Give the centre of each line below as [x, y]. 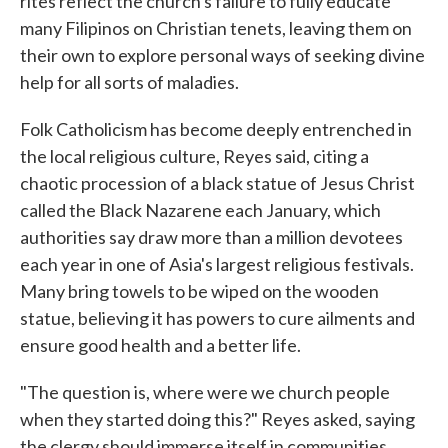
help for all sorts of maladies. [129, 82]
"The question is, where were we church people [205, 392]
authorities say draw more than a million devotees [211, 237]
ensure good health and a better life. [160, 345]
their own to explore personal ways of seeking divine [222, 55]
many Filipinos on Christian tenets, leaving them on [216, 28]
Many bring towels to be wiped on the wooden [199, 291]
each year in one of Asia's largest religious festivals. [217, 264]
